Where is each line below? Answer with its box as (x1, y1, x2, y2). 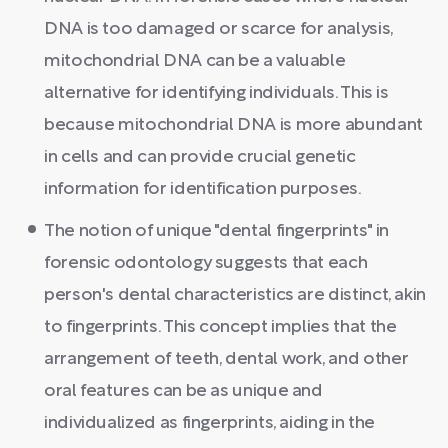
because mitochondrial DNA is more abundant (44, 117, 423, 134)
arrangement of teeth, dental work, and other (44, 351, 409, 368)
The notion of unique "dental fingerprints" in (44, 223, 389, 240)
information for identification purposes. (44, 181, 362, 198)
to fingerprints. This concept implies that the (44, 319, 397, 336)
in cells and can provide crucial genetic (44, 149, 356, 166)
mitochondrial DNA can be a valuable (44, 53, 346, 70)
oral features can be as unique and (44, 383, 323, 400)
